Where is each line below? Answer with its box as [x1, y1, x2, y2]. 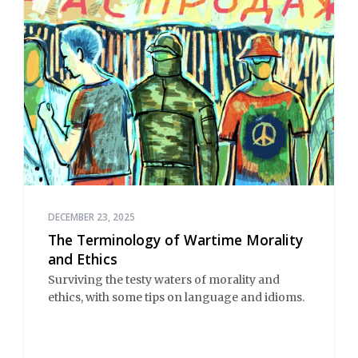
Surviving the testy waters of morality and [48, 272, 280, 288]
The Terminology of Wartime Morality [48, 229, 303, 249]
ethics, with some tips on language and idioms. [48, 290, 304, 305]
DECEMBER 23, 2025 [48, 209, 135, 224]
